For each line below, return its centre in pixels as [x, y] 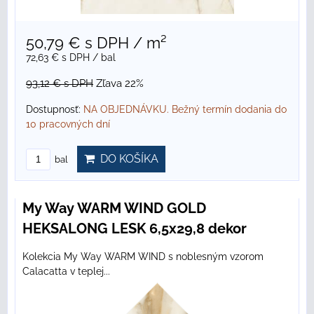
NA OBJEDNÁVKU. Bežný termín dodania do [185, 110]
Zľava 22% [120, 84]
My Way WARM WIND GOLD [114, 209]
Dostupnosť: [55, 110]
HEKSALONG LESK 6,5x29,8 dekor [135, 229]
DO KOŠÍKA [127, 159]
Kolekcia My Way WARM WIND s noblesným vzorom [143, 257]
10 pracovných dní [68, 124]
